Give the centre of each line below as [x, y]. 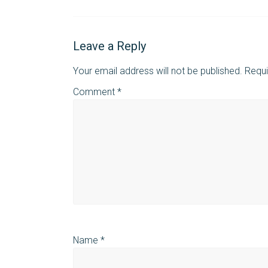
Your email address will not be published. [158, 71]
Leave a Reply [109, 46]
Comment [95, 92]
